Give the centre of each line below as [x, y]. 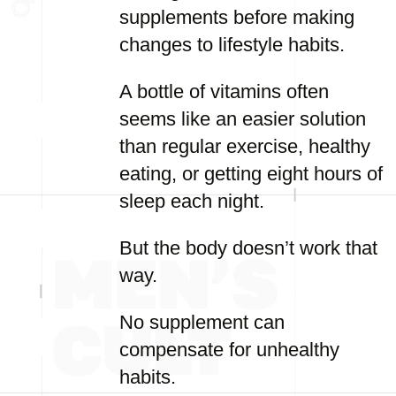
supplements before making [237, 17]
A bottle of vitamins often [224, 91]
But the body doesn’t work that [248, 248]
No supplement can [202, 322]
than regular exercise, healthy [245, 146]
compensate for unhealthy [229, 350]
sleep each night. [192, 201]
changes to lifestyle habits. [232, 45]
